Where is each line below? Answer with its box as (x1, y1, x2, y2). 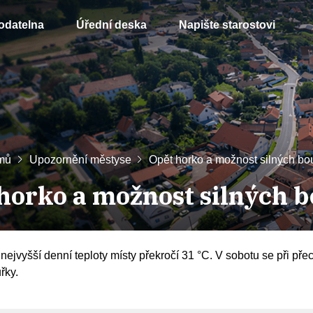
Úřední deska (76, 19, 147, 31)
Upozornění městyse (29, 154, 131, 166)
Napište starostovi (179, 19, 275, 31)
